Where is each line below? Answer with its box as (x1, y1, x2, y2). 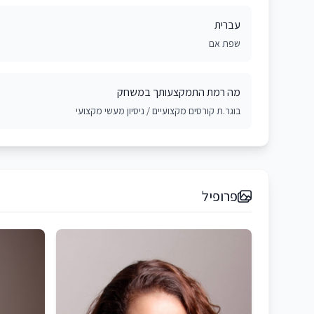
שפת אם (209, 37, 240, 50)
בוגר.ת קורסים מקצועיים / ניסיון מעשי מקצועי (76, 104, 240, 117)
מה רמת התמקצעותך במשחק (117, 85, 240, 100)
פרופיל (202, 187, 238, 205)
